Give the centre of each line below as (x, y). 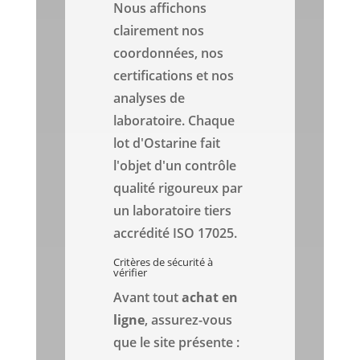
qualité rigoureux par (178, 188)
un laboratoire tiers (173, 211)
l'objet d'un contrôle (175, 166)
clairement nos (159, 31)
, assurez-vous (189, 320)
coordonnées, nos (169, 53)
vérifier (131, 273)
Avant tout (148, 298)
